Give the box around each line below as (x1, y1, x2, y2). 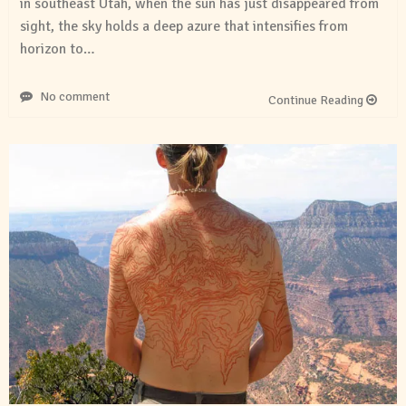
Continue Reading (268, 92, 366, 109)
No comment (40, 89, 110, 105)
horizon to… (20, 40, 95, 59)
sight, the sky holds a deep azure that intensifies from (20, 17, 348, 36)
